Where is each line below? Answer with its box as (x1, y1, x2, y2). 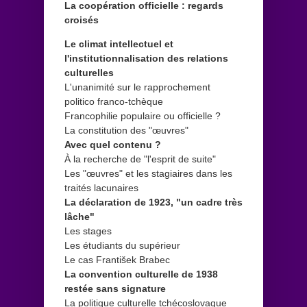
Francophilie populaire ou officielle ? (64, 110, 221, 121)
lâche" (64, 210, 95, 222)
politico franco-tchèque (64, 95, 163, 107)
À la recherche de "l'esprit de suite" (64, 153, 216, 164)
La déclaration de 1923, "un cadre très (64, 196, 243, 208)
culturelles (64, 66, 114, 78)
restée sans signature (64, 282, 166, 294)
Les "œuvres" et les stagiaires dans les (64, 167, 232, 179)
